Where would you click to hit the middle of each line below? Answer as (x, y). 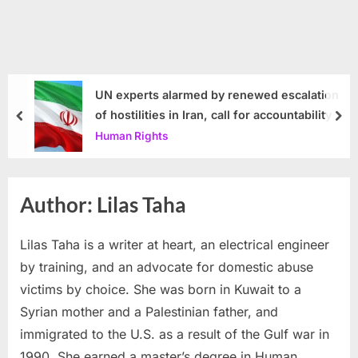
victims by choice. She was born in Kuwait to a (161, 290)
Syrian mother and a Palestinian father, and (149, 312)
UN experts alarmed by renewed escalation (217, 94)
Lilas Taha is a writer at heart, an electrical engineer (175, 245)
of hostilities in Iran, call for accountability (213, 114)
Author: (58, 204)
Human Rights (131, 135)
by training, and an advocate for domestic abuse (167, 267)
